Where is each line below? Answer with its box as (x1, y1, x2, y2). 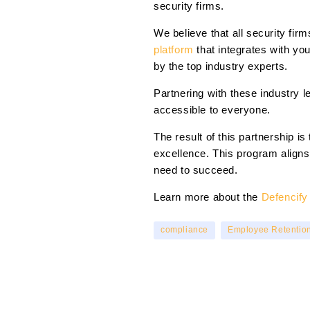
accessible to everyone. (154, 104, 271, 116)
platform (154, 44, 194, 56)
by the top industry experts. (154, 60, 288, 73)
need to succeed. (154, 164, 238, 176)
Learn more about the (154, 191, 258, 203)
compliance (161, 225, 208, 235)
